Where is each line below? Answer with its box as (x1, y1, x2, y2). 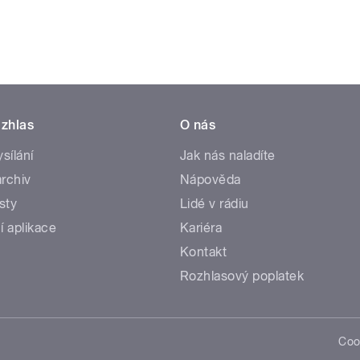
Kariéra (180, 219, 223, 235)
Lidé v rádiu (180, 195, 249, 211)
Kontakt (180, 243, 227, 260)
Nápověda (180, 171, 241, 187)
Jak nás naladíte (180, 147, 276, 163)
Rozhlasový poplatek (180, 268, 305, 284)
